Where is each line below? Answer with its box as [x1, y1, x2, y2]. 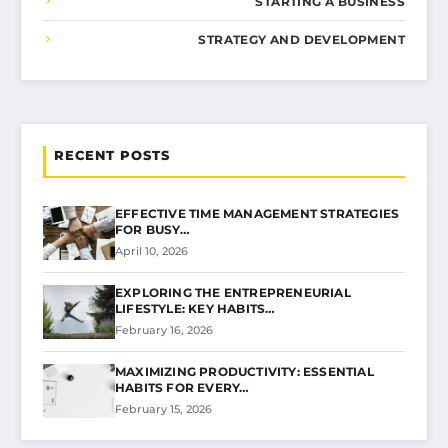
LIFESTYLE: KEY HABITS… [115, 300, 276, 316]
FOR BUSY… [115, 221, 190, 237]
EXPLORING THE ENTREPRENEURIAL [115, 284, 351, 300]
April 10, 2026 [115, 243, 188, 258]
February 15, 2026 [115, 401, 212, 416]
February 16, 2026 [115, 322, 213, 337]
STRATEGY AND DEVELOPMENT [198, 31, 405, 47]
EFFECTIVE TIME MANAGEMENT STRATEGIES [115, 205, 400, 221]
